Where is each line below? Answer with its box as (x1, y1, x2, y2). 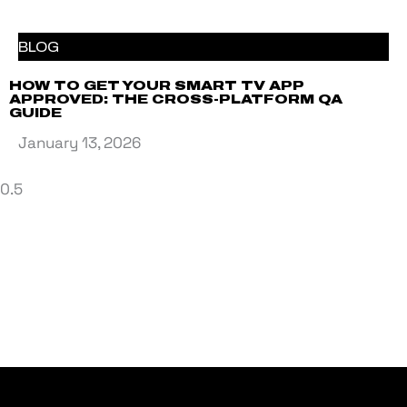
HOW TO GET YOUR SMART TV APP (9, 79, 303, 94)
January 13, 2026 (18, 133, 141, 154)
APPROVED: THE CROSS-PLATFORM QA (9, 93, 342, 107)
